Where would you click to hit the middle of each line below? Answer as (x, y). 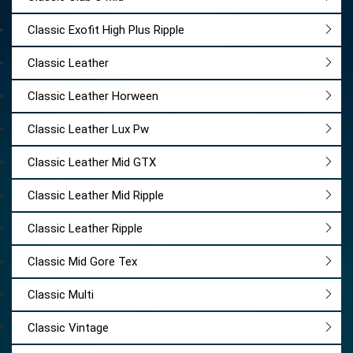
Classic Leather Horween (93, 97)
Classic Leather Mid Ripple (96, 196)
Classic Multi (61, 295)
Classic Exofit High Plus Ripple (106, 30)
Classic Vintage (68, 328)
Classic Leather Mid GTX (92, 163)
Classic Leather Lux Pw (88, 130)
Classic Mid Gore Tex (82, 262)
